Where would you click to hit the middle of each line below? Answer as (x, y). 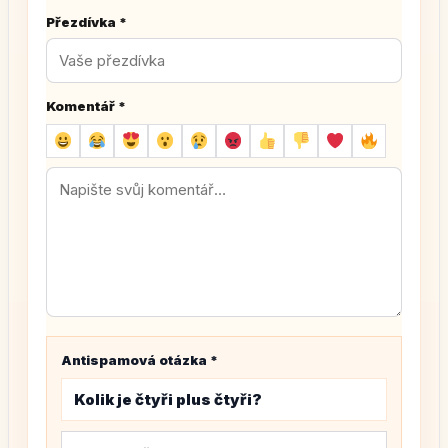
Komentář (82, 105)
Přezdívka (82, 21)
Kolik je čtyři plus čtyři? (168, 399)
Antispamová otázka (135, 359)
